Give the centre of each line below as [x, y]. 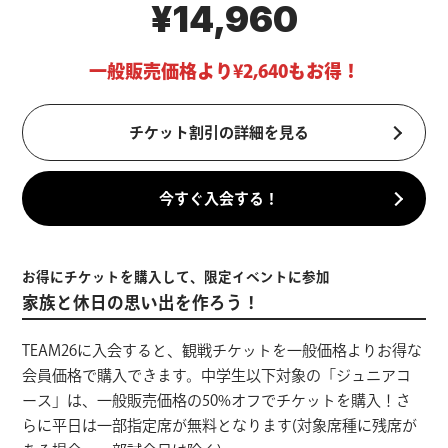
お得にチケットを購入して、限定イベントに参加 [176, 277]
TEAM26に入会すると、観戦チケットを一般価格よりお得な [222, 350]
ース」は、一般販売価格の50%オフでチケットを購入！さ [217, 400]
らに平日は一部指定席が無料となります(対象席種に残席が [220, 425]
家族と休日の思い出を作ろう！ [141, 303]
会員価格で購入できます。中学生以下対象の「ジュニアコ [217, 375]
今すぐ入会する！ [219, 199]
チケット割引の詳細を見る [219, 133]
